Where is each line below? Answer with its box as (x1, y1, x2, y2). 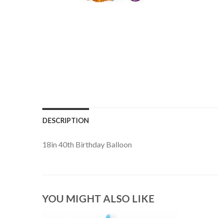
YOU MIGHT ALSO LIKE (42, 192, 154, 205)
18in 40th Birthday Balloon (42, 139, 132, 149)
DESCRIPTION (42, 116, 89, 125)
